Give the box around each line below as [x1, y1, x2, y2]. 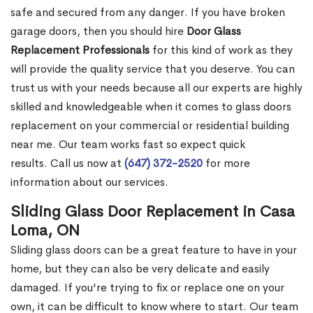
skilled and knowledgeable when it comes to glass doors [10, 99, 291, 115]
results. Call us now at [10, 156, 124, 171]
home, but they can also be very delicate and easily [10, 261, 270, 277]
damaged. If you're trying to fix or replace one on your [10, 280, 284, 296]
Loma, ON [10, 221, 80, 241]
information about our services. [10, 175, 168, 190]
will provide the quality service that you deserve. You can [10, 61, 295, 77]
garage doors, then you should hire [10, 24, 184, 39]
